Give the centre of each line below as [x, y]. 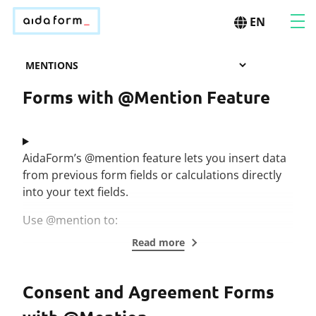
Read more [158, 242]
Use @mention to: [70, 220]
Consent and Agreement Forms [148, 292]
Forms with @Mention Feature [146, 97]
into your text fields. [75, 192]
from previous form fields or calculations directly [152, 175]
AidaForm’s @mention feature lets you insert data [154, 158]
